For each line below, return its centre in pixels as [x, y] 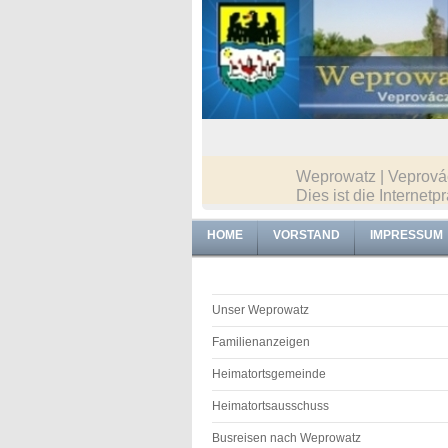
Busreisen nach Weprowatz [286, 437]
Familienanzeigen [261, 341]
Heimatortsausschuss [270, 405]
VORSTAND [306, 234]
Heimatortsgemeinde [269, 373]
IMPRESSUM [406, 234]
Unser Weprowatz [260, 309]
